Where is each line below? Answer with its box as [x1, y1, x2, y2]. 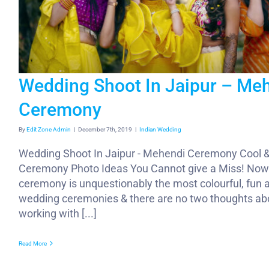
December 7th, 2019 [78, 125, 132, 133]
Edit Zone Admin [26, 125, 71, 133]
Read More [19, 240, 47, 247]
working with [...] [19, 207, 97, 220]
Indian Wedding [139, 125, 181, 133]
